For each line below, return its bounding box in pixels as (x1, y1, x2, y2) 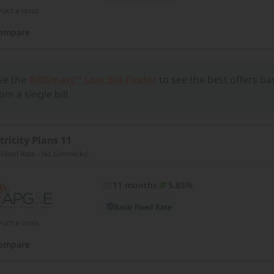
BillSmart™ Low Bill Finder (29, 73, 157, 87)
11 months (113, 179, 158, 191)
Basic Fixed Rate (114, 202, 172, 213)
